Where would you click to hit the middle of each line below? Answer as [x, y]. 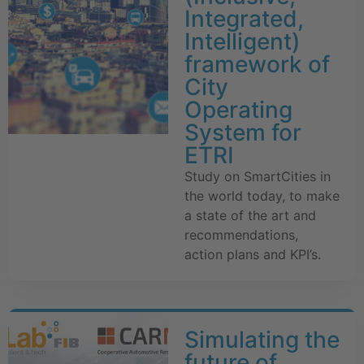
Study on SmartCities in [257, 177]
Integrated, [244, 19]
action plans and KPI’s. [252, 255]
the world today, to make [262, 196]
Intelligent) [242, 42]
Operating [238, 110]
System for [243, 133]
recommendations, [241, 235]
